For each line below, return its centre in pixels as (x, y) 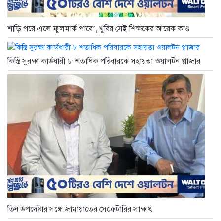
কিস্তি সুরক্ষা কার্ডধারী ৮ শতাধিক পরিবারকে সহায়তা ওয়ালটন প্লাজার (104, 61)
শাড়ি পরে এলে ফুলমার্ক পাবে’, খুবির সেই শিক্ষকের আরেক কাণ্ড (98, 29)
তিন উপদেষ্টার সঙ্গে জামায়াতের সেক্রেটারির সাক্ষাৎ (80, 209)
